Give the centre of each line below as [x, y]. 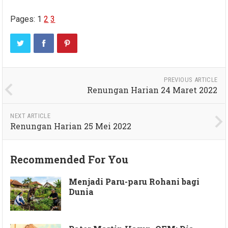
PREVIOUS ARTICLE [191, 80]
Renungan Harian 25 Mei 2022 [71, 126]
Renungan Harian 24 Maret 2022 [152, 90]
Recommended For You [69, 160]
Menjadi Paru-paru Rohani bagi [134, 182]
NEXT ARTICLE [31, 116]
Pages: [24, 19]
